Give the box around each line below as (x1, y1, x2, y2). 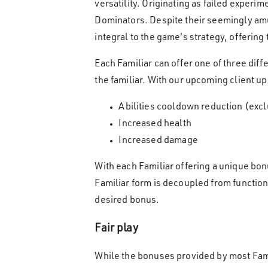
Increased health (118, 120, 191, 130)
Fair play (95, 224, 138, 235)
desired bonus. (95, 196, 160, 206)
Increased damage (118, 136, 198, 147)
